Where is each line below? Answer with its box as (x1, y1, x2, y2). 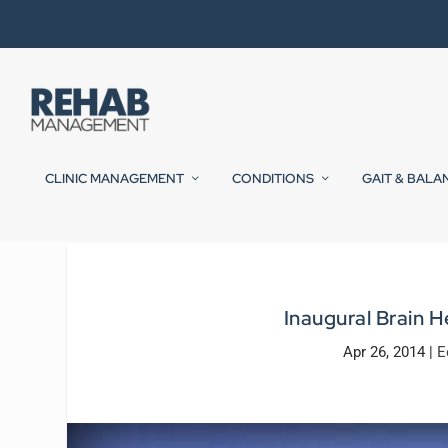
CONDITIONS (232, 170, 314, 188)
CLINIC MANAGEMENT (45, 170, 184, 188)
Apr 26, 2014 (342, 342, 425, 361)
